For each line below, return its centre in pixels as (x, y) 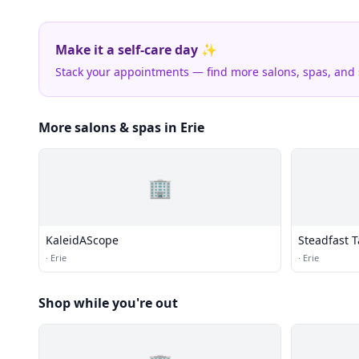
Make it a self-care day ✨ (136, 50)
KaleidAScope (82, 240)
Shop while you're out (108, 303)
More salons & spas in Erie (121, 127)
